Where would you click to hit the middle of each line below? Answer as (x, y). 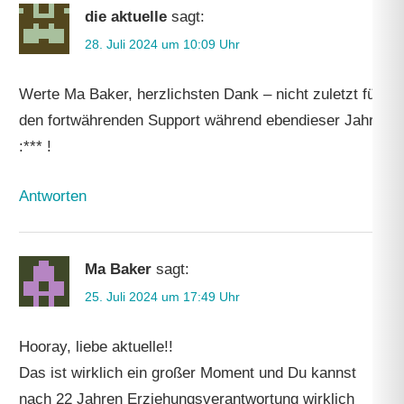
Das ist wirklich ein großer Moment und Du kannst (188, 372)
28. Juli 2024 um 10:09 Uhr (163, 45)
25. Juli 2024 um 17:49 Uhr (163, 296)
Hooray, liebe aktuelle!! (96, 346)
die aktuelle (126, 17)
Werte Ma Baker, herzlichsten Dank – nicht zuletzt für (200, 95)
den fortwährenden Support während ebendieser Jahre (201, 121)
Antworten (53, 196)
